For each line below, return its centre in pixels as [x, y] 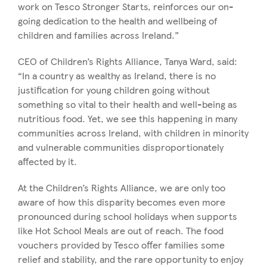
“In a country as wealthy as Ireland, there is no [117, 76]
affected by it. [47, 162]
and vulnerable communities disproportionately [121, 147]
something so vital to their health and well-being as [128, 104]
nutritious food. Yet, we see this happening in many [128, 119]
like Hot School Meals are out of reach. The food [121, 231]
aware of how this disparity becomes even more [122, 202]
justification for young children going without [114, 90]
